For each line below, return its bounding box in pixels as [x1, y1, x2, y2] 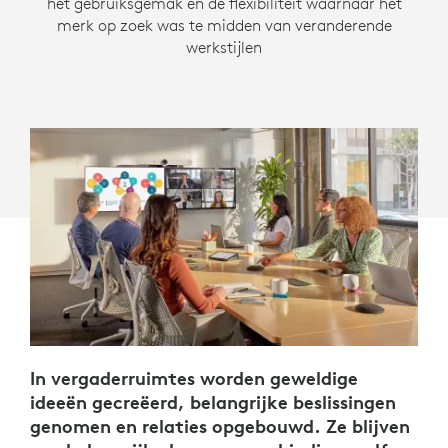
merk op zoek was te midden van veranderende [56, 15, 392, 35]
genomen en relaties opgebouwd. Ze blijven [30, 414, 410, 439]
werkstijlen [186, 37, 262, 57]
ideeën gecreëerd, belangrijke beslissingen [30, 390, 396, 415]
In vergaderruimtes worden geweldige [30, 366, 358, 391]
